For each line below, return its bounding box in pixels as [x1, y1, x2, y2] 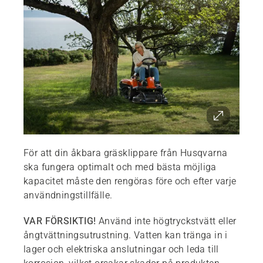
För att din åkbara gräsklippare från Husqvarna [23, 147, 228, 159]
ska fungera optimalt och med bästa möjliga [23, 161, 217, 173]
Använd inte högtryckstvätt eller [99, 215, 237, 227]
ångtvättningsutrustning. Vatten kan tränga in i [23, 229, 228, 241]
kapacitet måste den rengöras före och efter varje [23, 175, 237, 187]
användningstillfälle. [23, 189, 113, 201]
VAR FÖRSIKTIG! [23, 215, 99, 227]
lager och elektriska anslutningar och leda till [23, 243, 219, 255]
